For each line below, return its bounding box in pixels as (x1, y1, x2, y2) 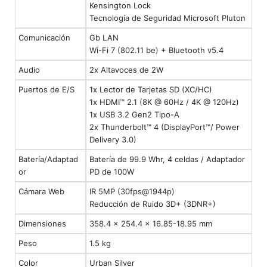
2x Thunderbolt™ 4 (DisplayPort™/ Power (89, 122, 240, 132)
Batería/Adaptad (18, 154, 78, 164)
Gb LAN (89, 33, 119, 43)
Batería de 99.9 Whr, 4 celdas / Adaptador (89, 154, 245, 164)
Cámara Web (18, 187, 64, 197)
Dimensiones (18, 219, 66, 229)
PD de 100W (89, 167, 134, 177)
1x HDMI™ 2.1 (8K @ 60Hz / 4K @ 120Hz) (89, 97, 239, 107)
